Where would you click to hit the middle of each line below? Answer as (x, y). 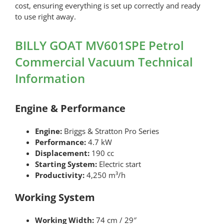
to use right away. (45, 17)
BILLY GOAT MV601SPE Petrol (99, 45)
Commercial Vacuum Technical (104, 62)
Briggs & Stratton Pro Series (110, 131)
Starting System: (66, 164)
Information (50, 78)
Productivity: (59, 175)
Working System (55, 197)
